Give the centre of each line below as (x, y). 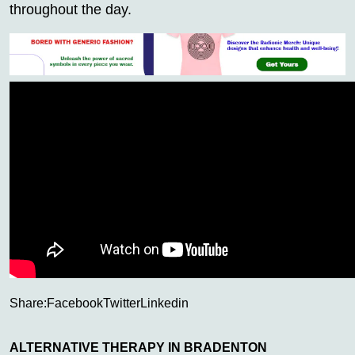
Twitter (122, 303)
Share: (28, 303)
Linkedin (164, 303)
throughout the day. (71, 10)
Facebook (75, 303)
